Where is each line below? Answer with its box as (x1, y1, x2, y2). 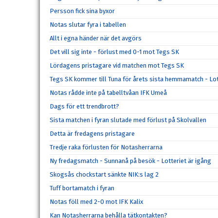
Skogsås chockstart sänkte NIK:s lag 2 (50, 171, 159, 178)
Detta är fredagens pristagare (50, 130, 135, 137)
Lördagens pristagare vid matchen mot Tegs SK (50, 62, 184, 69)
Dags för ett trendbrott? (50, 103, 119, 110)
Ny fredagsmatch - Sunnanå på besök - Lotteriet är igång (50, 157, 211, 164)
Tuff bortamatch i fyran (50, 184, 114, 192)
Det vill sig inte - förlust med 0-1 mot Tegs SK (50, 48, 179, 55)
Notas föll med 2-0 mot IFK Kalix (50, 198, 143, 205)
